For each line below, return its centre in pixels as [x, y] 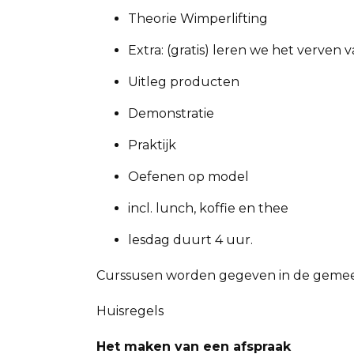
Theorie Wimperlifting [198, 19]
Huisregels [130, 311]
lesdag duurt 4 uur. [190, 240]
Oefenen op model [188, 177]
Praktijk [152, 145]
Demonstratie [171, 113]
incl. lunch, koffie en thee [208, 208]
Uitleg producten [184, 82]
